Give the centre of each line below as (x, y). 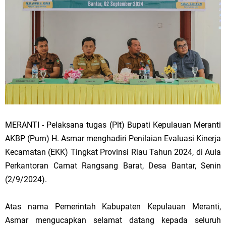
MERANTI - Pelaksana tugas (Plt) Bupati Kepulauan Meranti (113, 125)
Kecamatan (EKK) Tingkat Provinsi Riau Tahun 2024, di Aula (113, 152)
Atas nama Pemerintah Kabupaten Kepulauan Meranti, (113, 206)
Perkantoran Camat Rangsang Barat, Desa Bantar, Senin (113, 165)
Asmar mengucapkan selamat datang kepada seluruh (113, 220)
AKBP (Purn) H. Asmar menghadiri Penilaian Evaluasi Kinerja (113, 138)
